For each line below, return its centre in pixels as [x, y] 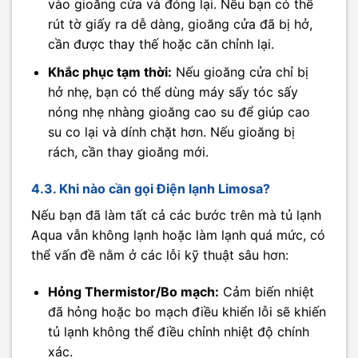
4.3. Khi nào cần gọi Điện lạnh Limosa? [151, 188]
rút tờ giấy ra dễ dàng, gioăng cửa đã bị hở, [180, 24]
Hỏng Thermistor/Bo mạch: [133, 291]
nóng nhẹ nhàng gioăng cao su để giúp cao [179, 112]
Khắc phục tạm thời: [109, 72]
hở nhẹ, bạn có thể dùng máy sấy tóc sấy [173, 92]
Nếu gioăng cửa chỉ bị [240, 72]
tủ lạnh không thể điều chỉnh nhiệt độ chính [178, 331]
